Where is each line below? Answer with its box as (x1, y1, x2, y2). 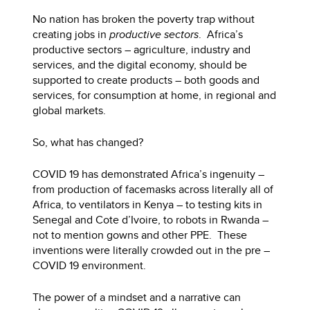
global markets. (33, 102, 107, 118)
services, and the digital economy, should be (33, 56, 248, 73)
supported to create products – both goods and (33, 71, 260, 88)
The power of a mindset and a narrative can (33, 289, 241, 305)
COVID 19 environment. (33, 257, 147, 273)
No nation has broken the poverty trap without (33, 10, 255, 27)
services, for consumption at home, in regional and (33, 86, 277, 103)
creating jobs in (33, 26, 110, 42)
